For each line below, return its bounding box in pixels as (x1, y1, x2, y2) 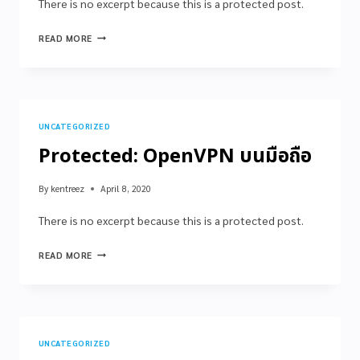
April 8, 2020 (100, 182, 152, 194)
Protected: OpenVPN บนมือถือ (39, 141, 312, 171)
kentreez (51, 182, 85, 194)
